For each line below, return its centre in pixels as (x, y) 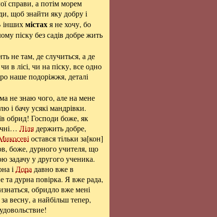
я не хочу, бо (69, 24)
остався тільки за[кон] (66, 138)
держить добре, (60, 128)
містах (36, 24)
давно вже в (53, 169)
